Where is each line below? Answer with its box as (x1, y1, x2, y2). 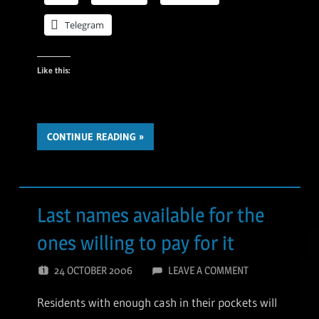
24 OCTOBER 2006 (54, 263, 132, 277)
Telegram (65, 19, 104, 32)
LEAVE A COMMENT (167, 263, 249, 277)
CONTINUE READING (47, 130, 136, 144)
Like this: (37, 65, 70, 76)
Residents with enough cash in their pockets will (37, 294, 277, 310)
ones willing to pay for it (37, 230, 234, 255)
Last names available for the (37, 202, 264, 227)
